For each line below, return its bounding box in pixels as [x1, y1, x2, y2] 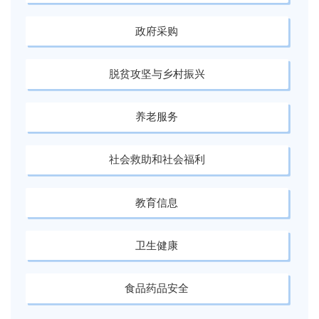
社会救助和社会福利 [108, 153, 205, 166]
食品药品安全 [125, 281, 189, 294]
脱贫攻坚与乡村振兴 [108, 67, 205, 80]
